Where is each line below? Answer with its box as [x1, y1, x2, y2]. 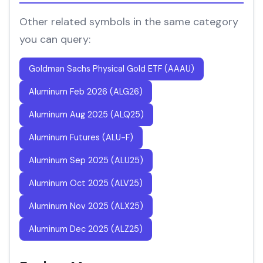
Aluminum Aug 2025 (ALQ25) [29, 109, 144, 120]
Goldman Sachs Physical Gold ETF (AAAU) [29, 63, 194, 74]
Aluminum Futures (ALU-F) [29, 132, 133, 143]
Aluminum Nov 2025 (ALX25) [29, 201, 143, 211]
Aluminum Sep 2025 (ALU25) [29, 155, 143, 166]
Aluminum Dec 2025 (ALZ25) [29, 224, 143, 234]
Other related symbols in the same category [19, 15, 238, 29]
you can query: [19, 32, 90, 46]
